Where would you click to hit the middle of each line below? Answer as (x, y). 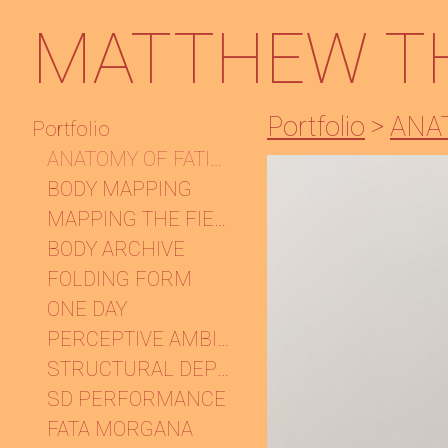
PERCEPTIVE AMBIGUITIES (223, 339)
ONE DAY (87, 309)
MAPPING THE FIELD (220, 219)
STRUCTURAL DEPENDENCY (223, 369)
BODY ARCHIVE (116, 249)
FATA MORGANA (120, 429)
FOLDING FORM (119, 279)
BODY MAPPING (119, 189)
